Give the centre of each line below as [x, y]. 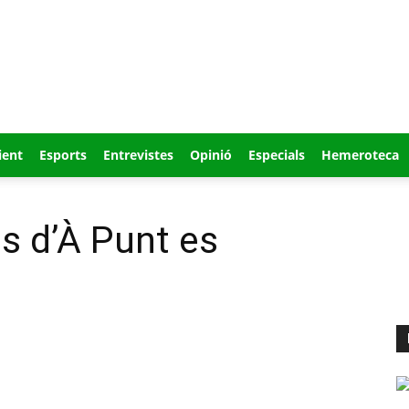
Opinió [211, 155]
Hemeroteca [360, 155]
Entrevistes [138, 155]
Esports [63, 155]
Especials [277, 155]
